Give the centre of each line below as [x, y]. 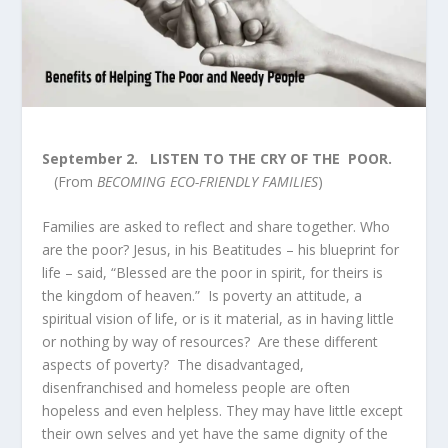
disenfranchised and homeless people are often [196, 387]
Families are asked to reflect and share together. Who [216, 226]
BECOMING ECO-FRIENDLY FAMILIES [208, 181]
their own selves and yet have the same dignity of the [215, 433]
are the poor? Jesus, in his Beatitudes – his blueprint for [221, 249]
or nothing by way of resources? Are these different [210, 341]
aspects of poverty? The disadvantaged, [173, 364]
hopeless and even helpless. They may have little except [223, 410]
